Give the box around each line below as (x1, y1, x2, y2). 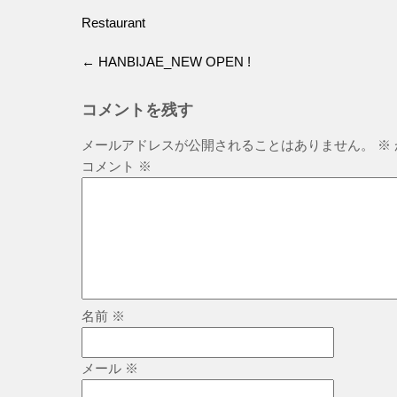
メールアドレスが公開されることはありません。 (82, 137, 374, 153)
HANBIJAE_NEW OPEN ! (95, 54, 251, 70)
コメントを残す (82, 101, 193, 120)
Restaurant (82, 15, 145, 31)
